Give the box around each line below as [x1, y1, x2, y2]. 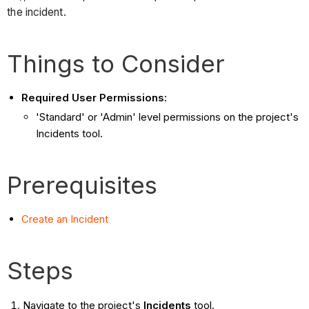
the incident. [7, 5, 66, 19]
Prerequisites [7, 170, 158, 199]
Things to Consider [7, 48, 226, 78]
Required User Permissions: [21, 90, 168, 104]
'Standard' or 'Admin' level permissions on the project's [36, 110, 299, 123]
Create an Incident [21, 212, 109, 226]
